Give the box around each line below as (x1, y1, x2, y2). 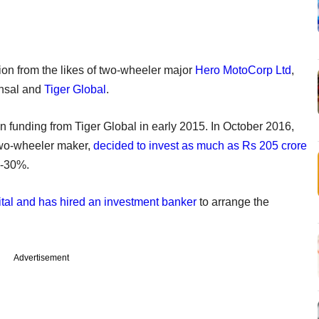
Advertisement (14, 252, 69, 263)
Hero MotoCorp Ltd (195, 63, 291, 76)
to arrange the (197, 195, 269, 208)
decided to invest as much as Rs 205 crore (93, 139, 307, 152)
